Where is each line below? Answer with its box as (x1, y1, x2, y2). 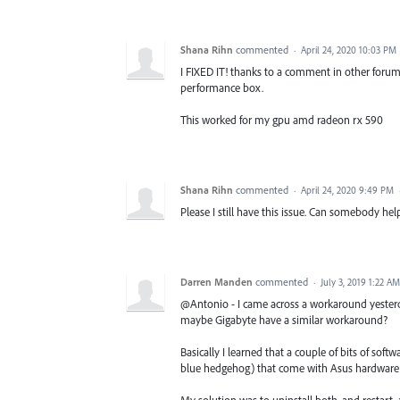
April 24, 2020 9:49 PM (301, 184, 394, 197)
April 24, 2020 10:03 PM (301, 43, 396, 56)
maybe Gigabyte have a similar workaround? (180, 312, 387, 328)
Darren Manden (180, 275, 253, 289)
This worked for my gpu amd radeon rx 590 (180, 112, 383, 128)
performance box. (180, 79, 263, 95)
